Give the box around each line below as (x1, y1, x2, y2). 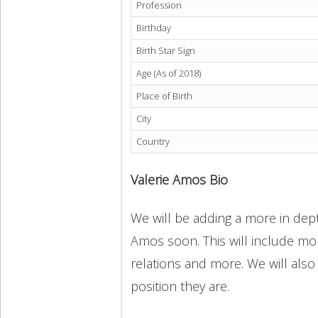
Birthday (136, 21, 171, 35)
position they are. (131, 278, 236, 295)
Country (136, 135, 170, 148)
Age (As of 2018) (136, 67, 201, 80)
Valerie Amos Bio (131, 171, 228, 189)
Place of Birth (136, 89, 192, 103)
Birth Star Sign (136, 44, 195, 57)
